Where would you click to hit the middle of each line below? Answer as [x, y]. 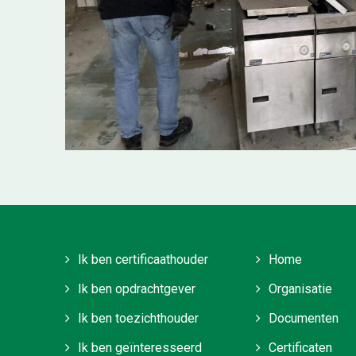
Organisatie [300, 289]
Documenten [304, 319]
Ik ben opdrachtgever [137, 289]
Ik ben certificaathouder [143, 260]
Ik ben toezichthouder [138, 319]
